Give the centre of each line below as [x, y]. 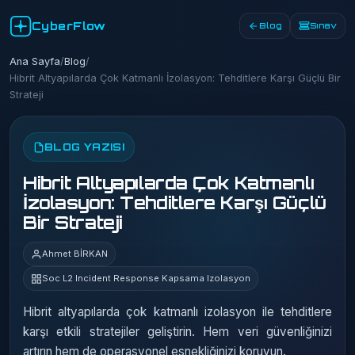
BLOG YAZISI [85, 147]
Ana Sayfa [35, 61]
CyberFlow [69, 26]
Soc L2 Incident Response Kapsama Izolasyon [146, 278]
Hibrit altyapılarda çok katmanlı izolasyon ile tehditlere [177, 312]
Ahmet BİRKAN [75, 254]
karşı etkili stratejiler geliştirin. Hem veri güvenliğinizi [177, 332]
